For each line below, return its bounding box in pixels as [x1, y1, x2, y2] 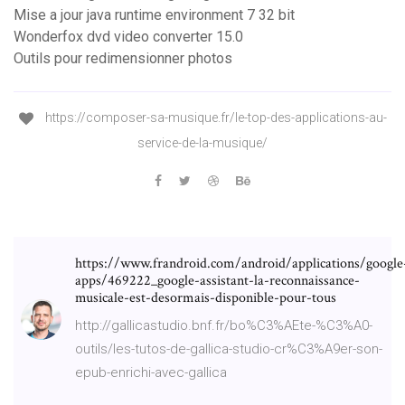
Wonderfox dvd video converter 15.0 [14, 28, 243, 46]
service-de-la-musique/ [137, 135, 268, 150]
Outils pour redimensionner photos [14, 50, 232, 68]
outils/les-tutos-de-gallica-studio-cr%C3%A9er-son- [75, 340, 382, 357]
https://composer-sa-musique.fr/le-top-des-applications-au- [42, 110, 387, 126]
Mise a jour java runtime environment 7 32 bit [14, 6, 295, 24]
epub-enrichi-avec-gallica [75, 363, 227, 381]
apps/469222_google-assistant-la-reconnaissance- [75, 270, 360, 290]
